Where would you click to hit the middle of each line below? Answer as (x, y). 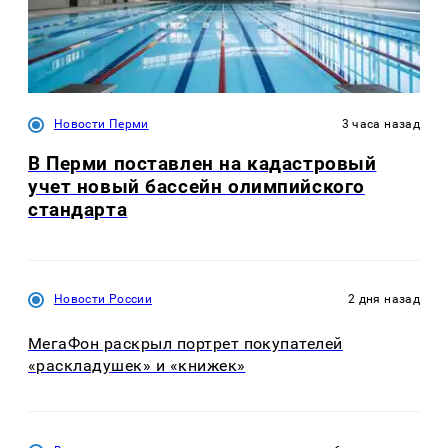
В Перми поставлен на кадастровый (202, 163)
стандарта (78, 209)
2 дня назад (384, 299)
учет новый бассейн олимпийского (196, 186)
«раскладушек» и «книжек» (137, 366)
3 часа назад (380, 123)
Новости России (103, 299)
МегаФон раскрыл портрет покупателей (185, 344)
